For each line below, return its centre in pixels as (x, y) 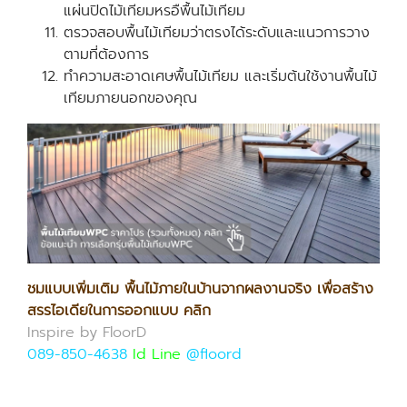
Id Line (157, 354)
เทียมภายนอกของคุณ (130, 98)
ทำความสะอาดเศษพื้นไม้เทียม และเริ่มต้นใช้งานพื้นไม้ (220, 76)
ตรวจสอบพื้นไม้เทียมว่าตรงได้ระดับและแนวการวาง (217, 33)
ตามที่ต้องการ (106, 55)
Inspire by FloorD (89, 332)
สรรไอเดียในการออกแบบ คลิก (119, 310)
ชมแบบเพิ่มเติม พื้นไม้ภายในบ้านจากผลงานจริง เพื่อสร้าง (200, 288)
